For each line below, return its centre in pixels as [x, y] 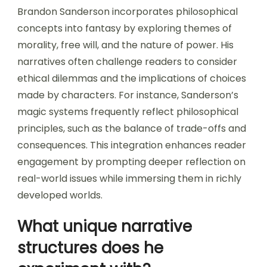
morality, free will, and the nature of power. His [125, 45]
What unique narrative [105, 227]
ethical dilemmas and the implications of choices [132, 79]
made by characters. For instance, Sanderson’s [128, 95]
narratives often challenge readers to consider [127, 62]
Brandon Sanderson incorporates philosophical [128, 12]
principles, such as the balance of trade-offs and [132, 129]
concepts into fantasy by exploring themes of [125, 29]
